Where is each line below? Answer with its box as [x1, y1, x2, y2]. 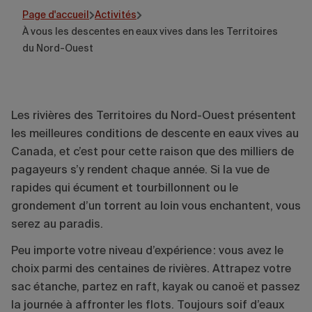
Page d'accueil [22, 10, 89, 20]
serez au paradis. [11, 219, 106, 231]
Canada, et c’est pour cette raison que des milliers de [11, 146, 294, 158]
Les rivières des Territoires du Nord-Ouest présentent [11, 110, 296, 122]
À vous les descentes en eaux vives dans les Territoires [22, 26, 278, 37]
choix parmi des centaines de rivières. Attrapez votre [11, 263, 291, 275]
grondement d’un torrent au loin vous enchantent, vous [11, 201, 301, 212]
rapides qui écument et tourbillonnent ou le [11, 182, 238, 194]
